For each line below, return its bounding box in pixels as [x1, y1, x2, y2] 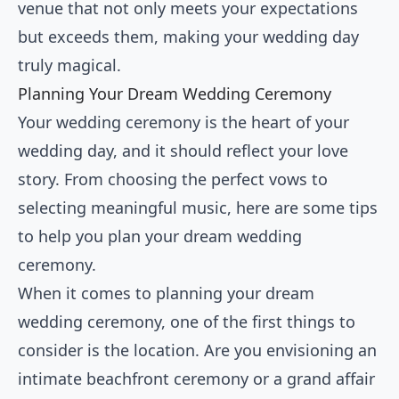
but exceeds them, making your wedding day [18, 26, 359, 48]
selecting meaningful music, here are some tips [18, 197, 378, 219]
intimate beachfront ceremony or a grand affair [18, 368, 375, 390]
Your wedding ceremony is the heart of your [18, 111, 349, 134]
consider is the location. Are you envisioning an [18, 339, 377, 362]
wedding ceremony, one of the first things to [18, 311, 355, 333]
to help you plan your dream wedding [18, 225, 302, 248]
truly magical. [18, 54, 121, 77]
